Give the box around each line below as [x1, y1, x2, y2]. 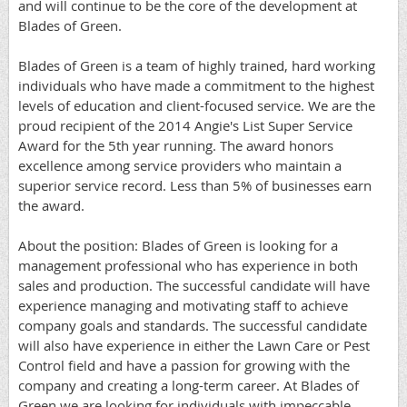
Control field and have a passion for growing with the [18, 355, 350, 374]
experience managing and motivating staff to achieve [18, 295, 348, 314]
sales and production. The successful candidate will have [18, 275, 370, 294]
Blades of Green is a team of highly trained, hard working [18, 55, 375, 74]
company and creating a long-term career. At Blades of [18, 375, 359, 394]
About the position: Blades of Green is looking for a [18, 235, 338, 254]
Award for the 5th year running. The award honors [18, 135, 333, 154]
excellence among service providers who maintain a [18, 155, 342, 174]
